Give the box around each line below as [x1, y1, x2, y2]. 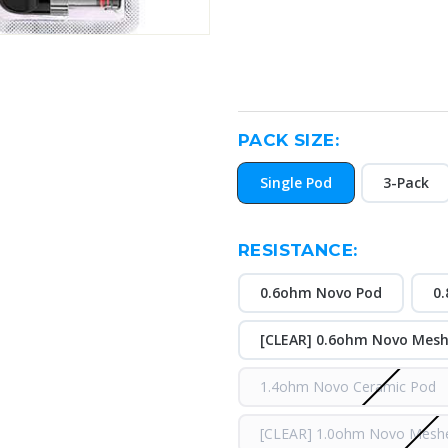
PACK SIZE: [238, 130, 339, 150]
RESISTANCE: [238, 240, 358, 260]
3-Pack [382, 173, 429, 192]
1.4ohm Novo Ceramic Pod [259, 377, 436, 396]
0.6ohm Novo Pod [259, 283, 382, 302]
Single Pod [259, 173, 332, 192]
